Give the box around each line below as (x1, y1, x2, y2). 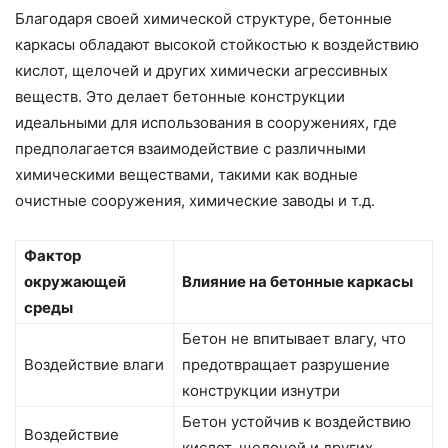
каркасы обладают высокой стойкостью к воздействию (15, 35, 419, 55)
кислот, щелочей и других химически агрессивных (15, 61, 388, 81)
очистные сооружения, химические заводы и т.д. (15, 191, 375, 211)
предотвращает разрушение (182, 355, 390, 375)
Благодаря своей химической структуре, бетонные (15, 9, 392, 29)
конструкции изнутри (182, 381, 340, 401)
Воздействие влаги (24, 355, 164, 375)
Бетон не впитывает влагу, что (182, 329, 406, 349)
